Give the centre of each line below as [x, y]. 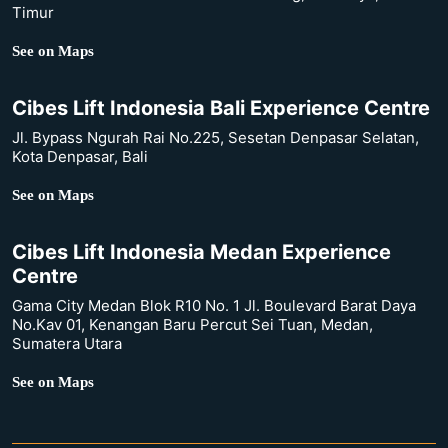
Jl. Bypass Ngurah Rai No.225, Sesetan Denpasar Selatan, [215, 137]
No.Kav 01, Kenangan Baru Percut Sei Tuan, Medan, [192, 324]
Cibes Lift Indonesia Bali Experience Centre [221, 107]
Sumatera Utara [67, 343]
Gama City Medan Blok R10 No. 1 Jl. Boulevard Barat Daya [214, 305]
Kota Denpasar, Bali [80, 156]
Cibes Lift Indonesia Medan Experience [201, 251]
